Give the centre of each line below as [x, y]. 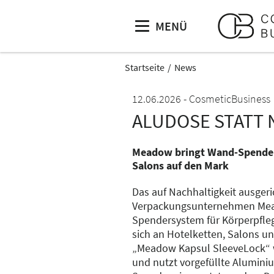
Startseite [145, 67]
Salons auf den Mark [180, 165]
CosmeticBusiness [230, 99]
